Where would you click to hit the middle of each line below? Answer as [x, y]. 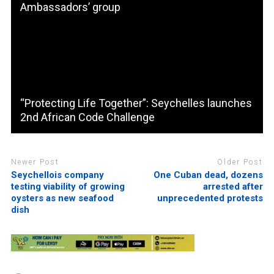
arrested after [233, 186]
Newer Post [35, 162]
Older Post [240, 162]
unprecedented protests [210, 198]
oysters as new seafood [62, 198]
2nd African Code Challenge [87, 117]
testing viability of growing [68, 186]
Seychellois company [57, 175]
